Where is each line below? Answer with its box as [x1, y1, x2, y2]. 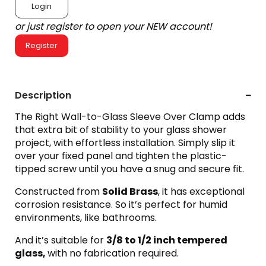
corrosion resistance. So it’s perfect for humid [15, 198, 227, 211]
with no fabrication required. [47, 246, 179, 260]
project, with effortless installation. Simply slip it [15, 136, 235, 150]
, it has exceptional [158, 185, 245, 198]
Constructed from [15, 185, 102, 198]
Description [15, 88, 71, 102]
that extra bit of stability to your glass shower [15, 123, 227, 137]
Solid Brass [102, 185, 158, 198]
